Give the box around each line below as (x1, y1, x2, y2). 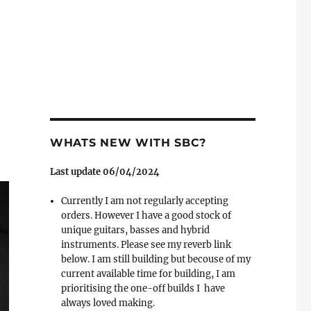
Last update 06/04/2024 (49, 166, 160, 178)
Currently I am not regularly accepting (61, 195, 229, 208)
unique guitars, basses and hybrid (61, 224, 210, 237)
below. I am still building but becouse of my (61, 253, 251, 266)
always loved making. (61, 297, 155, 310)
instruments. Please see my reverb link (61, 239, 232, 251)
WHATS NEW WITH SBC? (49, 136, 207, 150)
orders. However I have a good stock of (61, 210, 232, 222)
